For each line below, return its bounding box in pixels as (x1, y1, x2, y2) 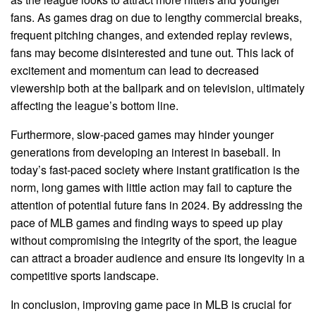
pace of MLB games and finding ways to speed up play (11, 214, 283, 231)
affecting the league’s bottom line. (11, 97, 178, 114)
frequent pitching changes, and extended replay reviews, (11, 27, 292, 44)
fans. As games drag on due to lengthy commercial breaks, (11, 9, 302, 26)
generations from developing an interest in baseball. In (11, 144, 281, 161)
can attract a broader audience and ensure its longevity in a (11, 250, 305, 267)
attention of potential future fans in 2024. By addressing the (11, 197, 303, 214)
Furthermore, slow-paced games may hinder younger (11, 126, 274, 143)
